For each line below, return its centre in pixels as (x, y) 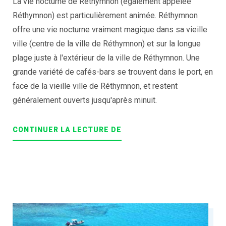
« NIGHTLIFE (145, 129)
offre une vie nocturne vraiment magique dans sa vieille (110, 30)
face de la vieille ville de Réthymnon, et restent (95, 86)
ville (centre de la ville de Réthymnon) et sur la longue (107, 44)
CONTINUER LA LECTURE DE (67, 130)
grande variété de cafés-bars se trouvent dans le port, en (113, 72)
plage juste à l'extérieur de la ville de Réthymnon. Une (106, 58)
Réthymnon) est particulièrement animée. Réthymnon (105, 16)
